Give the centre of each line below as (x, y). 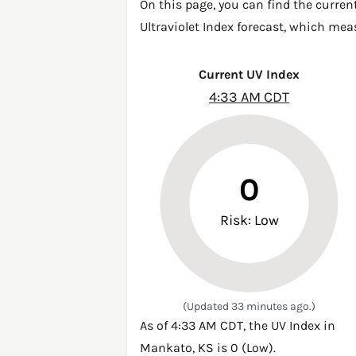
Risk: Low (249, 220)
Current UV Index (249, 74)
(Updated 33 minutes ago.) (249, 306)
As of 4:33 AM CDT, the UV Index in (238, 325)
